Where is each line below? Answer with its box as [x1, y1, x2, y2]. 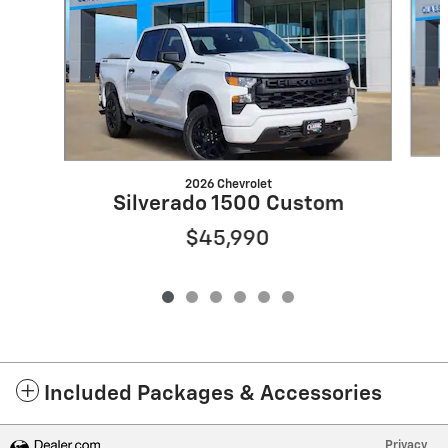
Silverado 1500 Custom [112, 194, 344, 216]
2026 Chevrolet [184, 178, 272, 192]
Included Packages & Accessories [44, 384, 382, 406]
